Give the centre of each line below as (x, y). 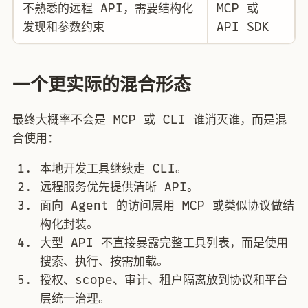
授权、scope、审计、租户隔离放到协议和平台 (164, 279)
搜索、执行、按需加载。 (104, 261)
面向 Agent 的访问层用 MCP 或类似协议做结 (167, 205)
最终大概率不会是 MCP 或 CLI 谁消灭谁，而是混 (150, 119)
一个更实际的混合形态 (102, 85)
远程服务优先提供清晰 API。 (119, 187)
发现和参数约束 (63, 27)
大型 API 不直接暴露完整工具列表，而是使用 (164, 242)
